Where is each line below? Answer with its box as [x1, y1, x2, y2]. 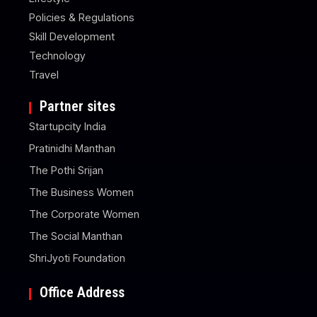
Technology [29, 48, 86, 62]
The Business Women [29, 185, 134, 199]
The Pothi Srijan [29, 163, 104, 177]
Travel [29, 67, 59, 81]
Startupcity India [29, 119, 107, 133]
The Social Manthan [29, 229, 123, 243]
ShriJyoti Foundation [29, 250, 126, 265]
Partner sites [40, 97, 116, 115]
